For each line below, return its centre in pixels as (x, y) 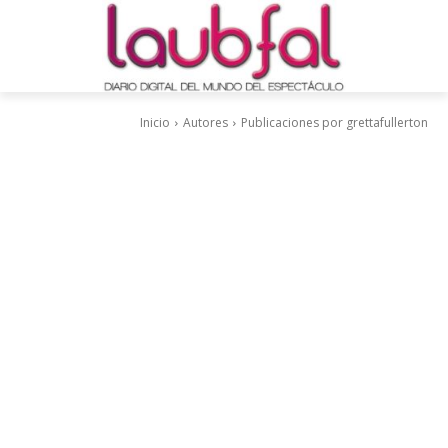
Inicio (155, 123)
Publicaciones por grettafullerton (334, 123)
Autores (205, 123)
